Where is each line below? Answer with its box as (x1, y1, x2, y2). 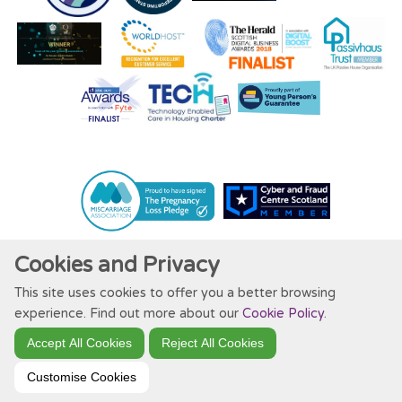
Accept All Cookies (27, 336, 132, 350)
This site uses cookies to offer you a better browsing (14, 285, 336, 301)
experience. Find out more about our (14, 306, 242, 321)
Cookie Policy (242, 306, 324, 321)
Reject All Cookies (162, 336, 265, 350)
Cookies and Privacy (14, 252, 220, 278)
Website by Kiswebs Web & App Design (78, 293, 324, 310)
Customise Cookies (27, 370, 136, 384)
